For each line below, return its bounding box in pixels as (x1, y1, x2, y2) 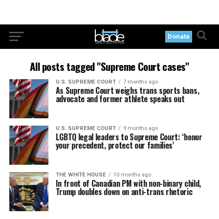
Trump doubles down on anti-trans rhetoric (55, 186, 193, 197)
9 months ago (123, 125, 158, 131)
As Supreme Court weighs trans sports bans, (55, 85, 199, 96)
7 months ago (123, 79, 158, 85)
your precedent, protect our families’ (55, 139, 174, 151)
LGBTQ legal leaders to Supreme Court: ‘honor (55, 131, 202, 143)
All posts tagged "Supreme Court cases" (30, 59, 189, 74)
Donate (168, 33, 190, 40)
